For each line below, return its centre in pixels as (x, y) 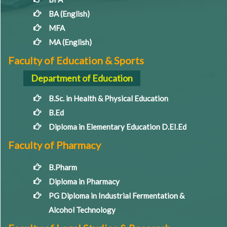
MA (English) (70, 42)
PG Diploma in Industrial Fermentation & (117, 195)
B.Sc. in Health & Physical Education (108, 98)
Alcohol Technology (82, 210)
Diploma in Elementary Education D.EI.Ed (118, 126)
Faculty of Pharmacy (54, 145)
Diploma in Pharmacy (84, 181)
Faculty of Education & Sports (76, 60)
